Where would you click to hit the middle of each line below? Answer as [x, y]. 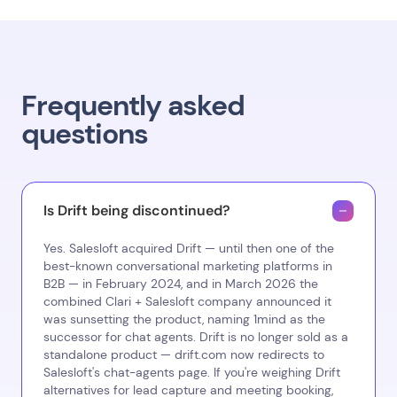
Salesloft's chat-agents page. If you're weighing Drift [192, 372]
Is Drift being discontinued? [137, 210]
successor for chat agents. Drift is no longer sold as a [196, 337]
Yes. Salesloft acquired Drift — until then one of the [189, 248]
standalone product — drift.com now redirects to [184, 354]
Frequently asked [133, 105]
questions [85, 134]
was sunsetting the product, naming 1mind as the [184, 319]
